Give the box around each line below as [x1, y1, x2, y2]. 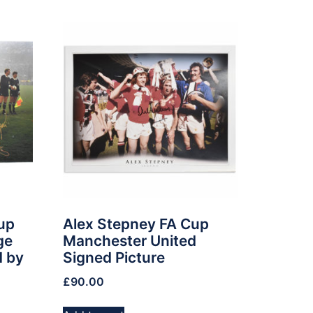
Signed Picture [63, 249, 166, 267]
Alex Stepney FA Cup [63, 215, 210, 233]
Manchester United [63, 232, 197, 250]
